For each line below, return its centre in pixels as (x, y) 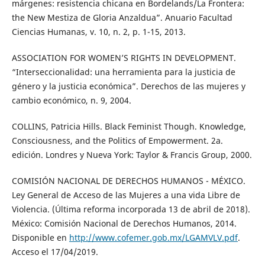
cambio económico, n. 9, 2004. (71, 100)
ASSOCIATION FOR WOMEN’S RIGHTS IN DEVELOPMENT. (124, 57)
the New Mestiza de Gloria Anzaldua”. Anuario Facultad (122, 17)
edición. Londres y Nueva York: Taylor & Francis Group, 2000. (132, 154)
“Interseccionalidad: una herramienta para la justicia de (123, 72)
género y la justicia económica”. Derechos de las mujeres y (128, 86)
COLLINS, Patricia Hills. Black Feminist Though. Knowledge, (129, 126)
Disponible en (40, 237)
